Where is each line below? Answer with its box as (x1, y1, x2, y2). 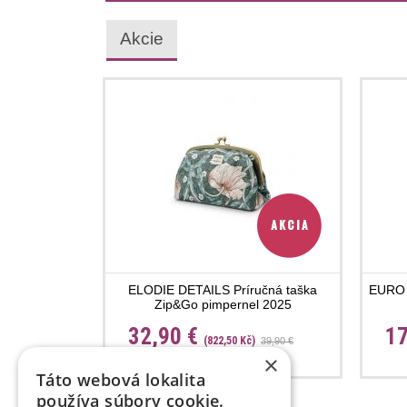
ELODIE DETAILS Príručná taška (128, 283, 317, 298)
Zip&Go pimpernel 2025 (154, 297, 292, 313)
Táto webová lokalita (36, 369, 205, 391)
